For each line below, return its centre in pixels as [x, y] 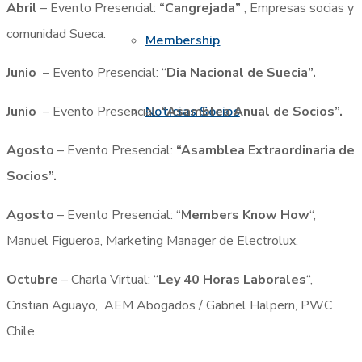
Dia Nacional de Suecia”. [241, 72]
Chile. [22, 331]
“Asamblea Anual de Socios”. [252, 111]
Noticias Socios [193, 111]
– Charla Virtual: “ [110, 279]
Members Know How [245, 215]
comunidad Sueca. [56, 34]
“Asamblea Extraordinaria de [265, 150]
